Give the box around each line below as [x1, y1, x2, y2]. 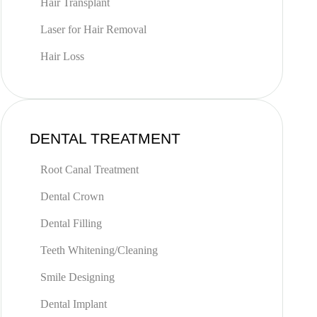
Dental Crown [40, 190, 104, 202]
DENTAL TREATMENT [29, 130, 180, 146]
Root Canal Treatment [40, 163, 139, 175]
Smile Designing [40, 271, 115, 283]
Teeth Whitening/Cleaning [40, 244, 158, 256]
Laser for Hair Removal [40, 23, 146, 35]
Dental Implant [40, 298, 107, 310]
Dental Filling [40, 217, 102, 229]
